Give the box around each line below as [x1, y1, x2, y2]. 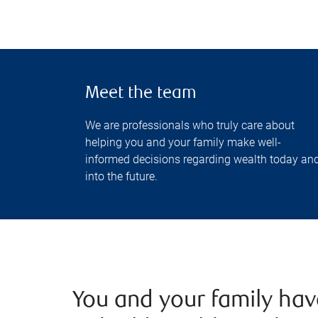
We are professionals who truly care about [85, 119, 295, 132]
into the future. [85, 170, 158, 183]
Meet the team [85, 85, 197, 103]
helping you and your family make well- [85, 136, 281, 149]
